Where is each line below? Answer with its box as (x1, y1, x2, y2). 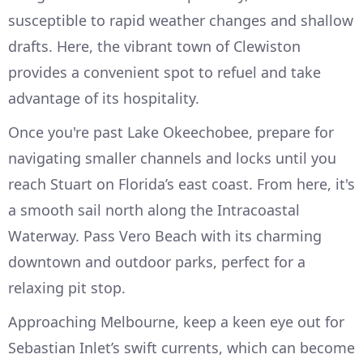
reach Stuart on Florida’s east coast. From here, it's (8, 174, 355, 194)
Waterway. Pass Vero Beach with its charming (8, 226, 322, 246)
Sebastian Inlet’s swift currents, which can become (8, 338, 355, 358)
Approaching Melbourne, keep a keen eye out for (8, 312, 344, 332)
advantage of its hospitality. (8, 88, 199, 109)
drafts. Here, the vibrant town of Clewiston (8, 36, 301, 57)
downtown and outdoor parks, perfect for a (8, 252, 305, 272)
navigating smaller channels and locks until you (8, 148, 336, 169)
